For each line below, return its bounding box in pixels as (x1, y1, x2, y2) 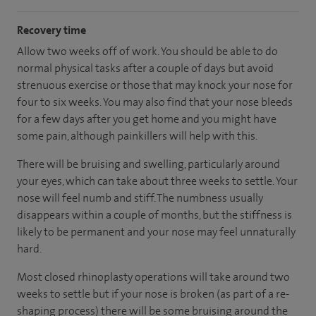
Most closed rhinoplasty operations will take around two (17, 269, 290, 284)
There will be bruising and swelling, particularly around (17, 156, 280, 171)
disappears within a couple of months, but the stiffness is (17, 207, 292, 222)
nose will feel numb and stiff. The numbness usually (17, 190, 263, 205)
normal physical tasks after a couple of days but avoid (17, 60, 274, 75)
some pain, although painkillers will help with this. (17, 128, 257, 143)
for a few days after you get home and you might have (17, 111, 276, 126)
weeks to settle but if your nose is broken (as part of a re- (17, 286, 289, 301)
